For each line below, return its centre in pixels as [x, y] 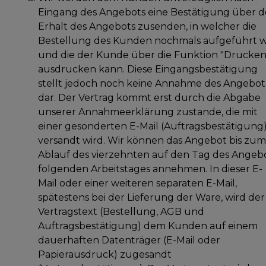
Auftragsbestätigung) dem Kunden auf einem [148, 226]
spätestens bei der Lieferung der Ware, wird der [151, 197]
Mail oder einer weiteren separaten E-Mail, [137, 183]
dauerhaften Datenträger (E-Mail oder [129, 240]
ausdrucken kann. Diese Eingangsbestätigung [148, 69]
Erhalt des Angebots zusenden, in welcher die [147, 26]
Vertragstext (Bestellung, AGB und [121, 211]
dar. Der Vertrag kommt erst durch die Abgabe [149, 97]
